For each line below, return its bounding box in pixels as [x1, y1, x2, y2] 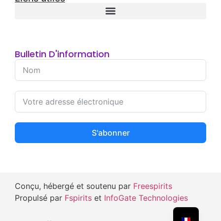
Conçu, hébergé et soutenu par [15, 181, 133, 191]
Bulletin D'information [15, 47, 110, 60]
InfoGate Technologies [104, 192, 188, 203]
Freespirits [133, 181, 172, 191]
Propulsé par [15, 192, 65, 203]
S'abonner [91, 127, 130, 138]
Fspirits [65, 192, 92, 203]
